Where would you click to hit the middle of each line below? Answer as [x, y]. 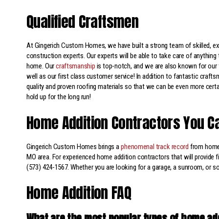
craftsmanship [76, 66]
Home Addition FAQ [79, 193]
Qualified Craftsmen [83, 22]
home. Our [41, 66]
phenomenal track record [155, 146]
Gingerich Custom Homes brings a [74, 146]
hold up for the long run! [59, 97]
